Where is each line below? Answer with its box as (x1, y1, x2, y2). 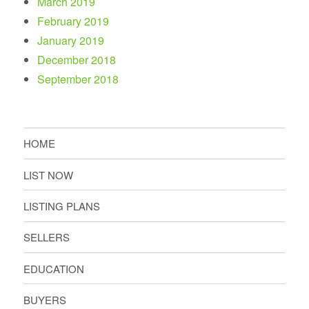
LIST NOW (23, 167, 74, 182)
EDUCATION (23, 261, 85, 276)
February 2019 (37, 12, 110, 29)
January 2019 (37, 32, 105, 48)
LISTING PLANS (23, 198, 101, 213)
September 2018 (37, 70, 119, 87)
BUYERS (23, 292, 67, 307)
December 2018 (37, 51, 117, 68)
